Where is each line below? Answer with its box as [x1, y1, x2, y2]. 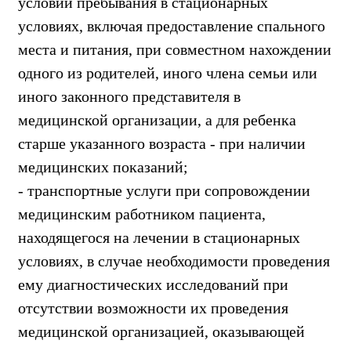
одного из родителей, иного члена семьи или [18, 63, 317, 81]
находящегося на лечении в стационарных [18, 228, 300, 246]
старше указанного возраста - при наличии [18, 134, 306, 152]
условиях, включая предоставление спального [18, 16, 325, 34]
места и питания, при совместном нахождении [18, 40, 331, 58]
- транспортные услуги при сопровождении [18, 181, 310, 199]
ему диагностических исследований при [18, 275, 288, 293]
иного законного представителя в [18, 87, 241, 105]
